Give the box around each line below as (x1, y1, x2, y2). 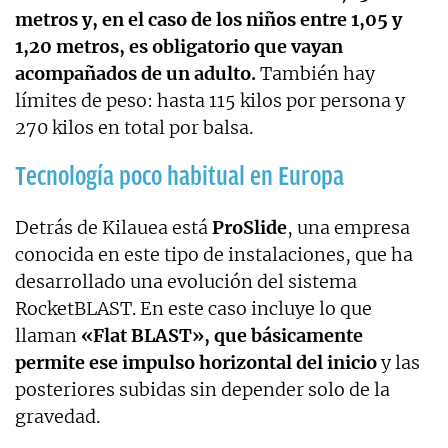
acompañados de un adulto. (15, 61, 256, 85)
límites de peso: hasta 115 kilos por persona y (15, 88, 405, 112)
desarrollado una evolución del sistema (15, 269, 357, 293)
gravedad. (15, 404, 100, 428)
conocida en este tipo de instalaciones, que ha (15, 242, 413, 266)
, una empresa (287, 215, 410, 239)
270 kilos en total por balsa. (15, 115, 253, 139)
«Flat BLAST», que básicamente (81, 323, 363, 347)
